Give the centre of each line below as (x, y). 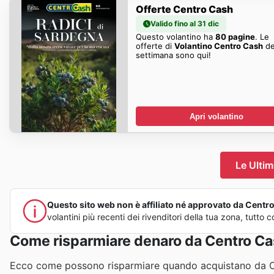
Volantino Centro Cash (218, 46)
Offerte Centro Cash (184, 9)
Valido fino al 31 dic (184, 23)
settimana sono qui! (173, 55)
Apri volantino (216, 116)
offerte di (155, 46)
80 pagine (235, 36)
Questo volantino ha (175, 36)
